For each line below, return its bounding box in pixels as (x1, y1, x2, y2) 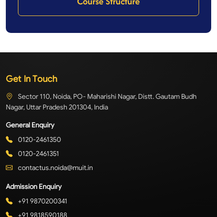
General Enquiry (6, 121, 54, 129)
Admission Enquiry (6, 182, 62, 191)
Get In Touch (6, 74, 58, 84)
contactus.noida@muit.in (16, 163, 93, 172)
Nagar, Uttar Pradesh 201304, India (6, 103, 108, 111)
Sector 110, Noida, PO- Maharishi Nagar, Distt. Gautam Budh (16, 92, 197, 101)
